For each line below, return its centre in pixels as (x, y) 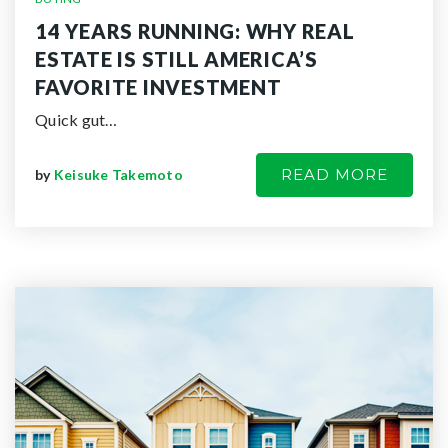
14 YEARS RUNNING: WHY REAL (195, 31)
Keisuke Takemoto (118, 174)
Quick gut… (76, 119)
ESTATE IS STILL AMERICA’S (176, 59)
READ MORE (334, 174)
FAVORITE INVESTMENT (158, 87)
